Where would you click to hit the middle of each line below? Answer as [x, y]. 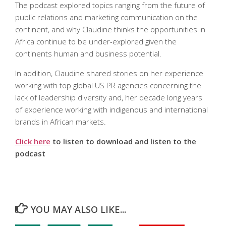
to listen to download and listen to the [123, 141]
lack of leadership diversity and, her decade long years [109, 97]
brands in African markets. [61, 122]
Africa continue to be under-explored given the [96, 41]
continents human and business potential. [88, 53]
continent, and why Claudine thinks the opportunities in [110, 29]
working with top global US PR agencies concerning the [108, 85]
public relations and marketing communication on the [106, 17]
